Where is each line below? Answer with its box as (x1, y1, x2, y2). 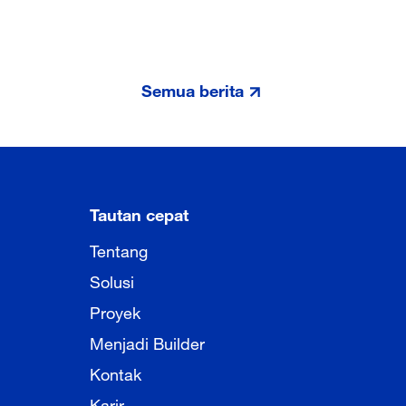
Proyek (90, 294, 140, 326)
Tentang (90, 232, 148, 265)
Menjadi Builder (90, 324, 205, 357)
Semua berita (140, 72, 244, 104)
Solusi (90, 263, 134, 295)
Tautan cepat (90, 196, 188, 228)
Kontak (90, 355, 141, 388)
